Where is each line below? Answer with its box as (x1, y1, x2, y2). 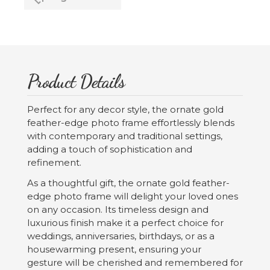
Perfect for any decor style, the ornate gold (27, 104, 224, 116)
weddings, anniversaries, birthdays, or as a (27, 230, 215, 242)
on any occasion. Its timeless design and (27, 204, 209, 216)
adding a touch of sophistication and (27, 143, 192, 155)
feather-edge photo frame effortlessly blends (27, 117, 234, 129)
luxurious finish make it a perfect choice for (27, 217, 224, 229)
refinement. (27, 157, 81, 169)
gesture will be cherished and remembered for (27, 257, 243, 269)
